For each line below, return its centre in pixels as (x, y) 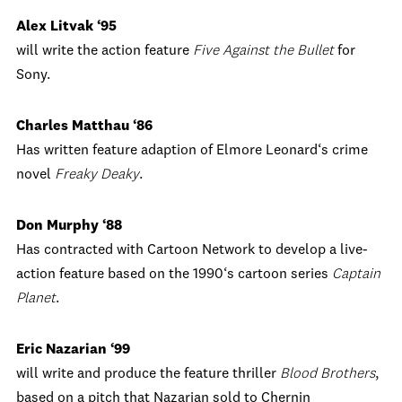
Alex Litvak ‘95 (66, 27)
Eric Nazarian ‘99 (73, 350)
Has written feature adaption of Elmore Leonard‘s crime (192, 151)
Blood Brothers (328, 374)
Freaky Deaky (97, 175)
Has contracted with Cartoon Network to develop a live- (192, 250)
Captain (356, 275)
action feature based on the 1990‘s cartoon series (174, 275)
